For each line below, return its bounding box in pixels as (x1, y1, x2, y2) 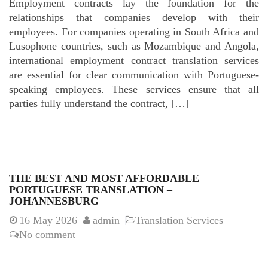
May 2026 (33, 214, 77, 226)
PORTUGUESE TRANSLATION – (9, 184, 172, 196)
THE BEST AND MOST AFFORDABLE (9, 172, 199, 184)
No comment (19, 229, 75, 240)
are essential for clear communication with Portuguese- (9, 69, 259, 81)
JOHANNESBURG (9, 195, 99, 207)
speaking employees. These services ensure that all (9, 83, 259, 95)
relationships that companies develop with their (9, 11, 259, 23)
